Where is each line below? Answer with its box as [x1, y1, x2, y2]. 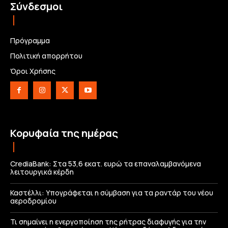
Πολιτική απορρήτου [10, 51, 82, 61]
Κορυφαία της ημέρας [10, 126, 118, 140]
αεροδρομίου [10, 196, 56, 206]
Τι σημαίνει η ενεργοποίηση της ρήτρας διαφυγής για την [10, 217, 206, 227]
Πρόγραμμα [10, 36, 50, 46]
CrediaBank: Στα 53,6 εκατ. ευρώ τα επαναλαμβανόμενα [10, 159, 201, 169]
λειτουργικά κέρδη [10, 167, 74, 177]
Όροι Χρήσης [10, 66, 55, 76]
